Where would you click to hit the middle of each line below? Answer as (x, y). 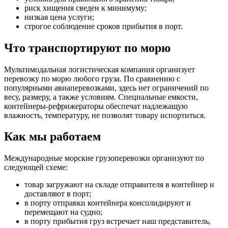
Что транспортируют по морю (87, 48)
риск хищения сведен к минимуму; (85, 8)
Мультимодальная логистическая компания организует (99, 69)
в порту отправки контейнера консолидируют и (108, 203)
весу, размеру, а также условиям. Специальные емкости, (101, 97)
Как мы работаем (52, 137)
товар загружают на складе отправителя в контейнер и (119, 185)
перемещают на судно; (63, 212)
